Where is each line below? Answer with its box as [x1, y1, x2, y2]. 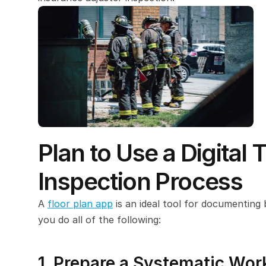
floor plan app [47, 197, 113, 210]
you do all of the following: [38, 213, 161, 226]
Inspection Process [38, 166, 243, 196]
